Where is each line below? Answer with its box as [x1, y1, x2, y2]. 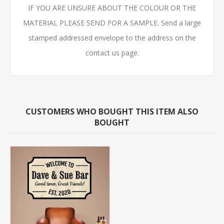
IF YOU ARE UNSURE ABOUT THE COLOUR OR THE [28, 2, 196, 12]
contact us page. [85, 47, 139, 57]
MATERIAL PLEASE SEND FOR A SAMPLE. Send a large [23, 17, 201, 27]
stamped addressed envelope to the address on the [28, 32, 196, 42]
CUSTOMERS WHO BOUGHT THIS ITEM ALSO [25, 105, 198, 117]
